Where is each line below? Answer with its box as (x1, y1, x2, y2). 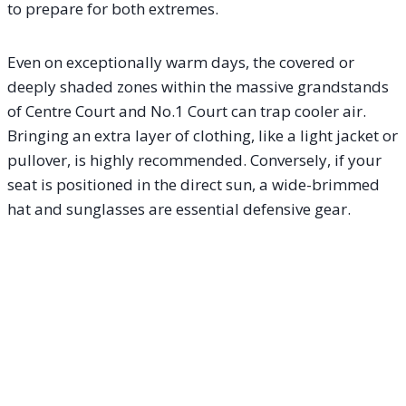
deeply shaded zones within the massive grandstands (7, 75, 389, 97)
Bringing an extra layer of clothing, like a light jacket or (7, 124, 398, 146)
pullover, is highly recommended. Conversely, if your (7, 149, 382, 170)
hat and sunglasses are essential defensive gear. (7, 198, 351, 219)
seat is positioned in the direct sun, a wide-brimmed (7, 173, 380, 195)
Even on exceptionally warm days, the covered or (7, 51, 354, 72)
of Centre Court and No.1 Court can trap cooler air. (7, 100, 366, 121)
